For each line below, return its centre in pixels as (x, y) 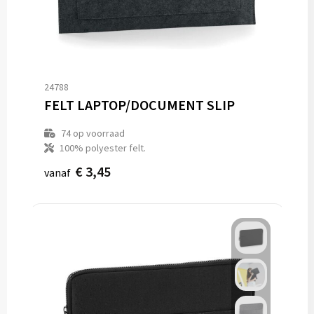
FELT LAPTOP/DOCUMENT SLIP (139, 105)
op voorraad (97, 133)
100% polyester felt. (102, 148)
